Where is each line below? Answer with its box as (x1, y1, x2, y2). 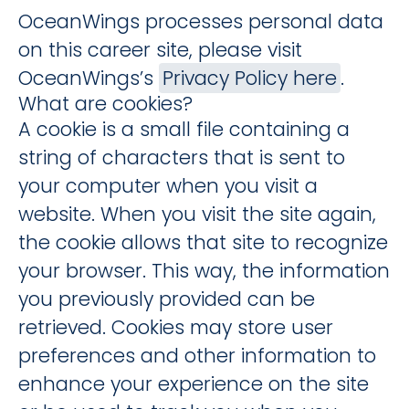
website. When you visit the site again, (18, 201, 376, 227)
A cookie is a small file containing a (18, 116, 350, 142)
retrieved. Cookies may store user (18, 314, 333, 341)
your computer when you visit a (18, 173, 318, 199)
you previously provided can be (18, 286, 315, 312)
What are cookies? (18, 90, 193, 117)
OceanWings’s (18, 65, 159, 91)
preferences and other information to (18, 342, 376, 369)
